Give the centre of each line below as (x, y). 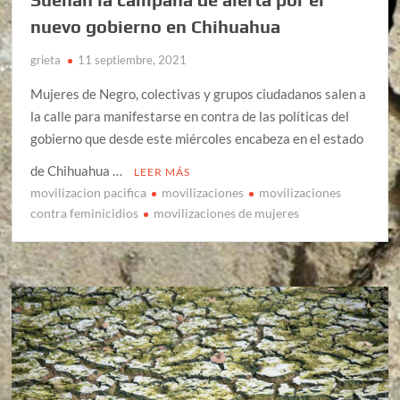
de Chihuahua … (78, 170)
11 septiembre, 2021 (133, 59)
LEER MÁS (162, 171)
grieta (46, 59)
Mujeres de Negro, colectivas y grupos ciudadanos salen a (199, 93)
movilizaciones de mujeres (227, 212)
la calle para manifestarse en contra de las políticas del (190, 116)
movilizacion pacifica (89, 192)
